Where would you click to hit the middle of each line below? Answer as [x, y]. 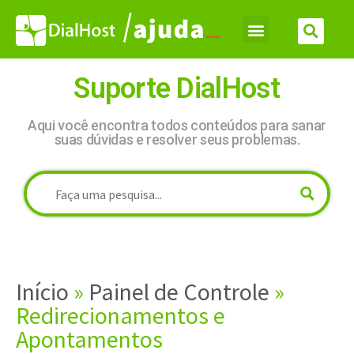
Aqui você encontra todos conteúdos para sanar [177, 126]
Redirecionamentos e [121, 316]
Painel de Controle [179, 292]
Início [42, 292]
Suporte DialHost [177, 89]
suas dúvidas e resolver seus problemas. [177, 140]
